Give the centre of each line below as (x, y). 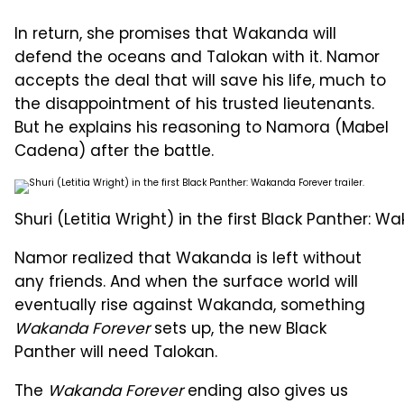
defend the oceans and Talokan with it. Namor (197, 59)
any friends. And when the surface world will (186, 284)
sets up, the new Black (238, 331)
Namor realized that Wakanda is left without (188, 260)
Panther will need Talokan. (116, 354)
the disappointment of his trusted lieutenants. (194, 106)
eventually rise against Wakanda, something (190, 307)
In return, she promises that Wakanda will (175, 36)
